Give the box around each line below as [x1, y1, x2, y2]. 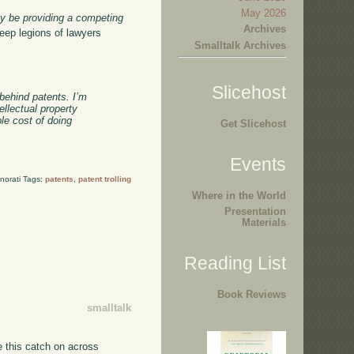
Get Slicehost [220, 118, 286, 130]
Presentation [224, 205, 286, 218]
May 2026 [241, 6, 286, 19]
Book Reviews [217, 288, 286, 301]
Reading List [184, 252, 286, 273]
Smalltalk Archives [194, 39, 286, 51]
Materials [242, 217, 286, 229]
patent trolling [77, 175, 131, 184]
